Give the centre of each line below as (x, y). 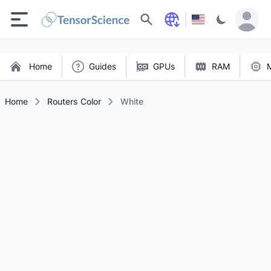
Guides (103, 66)
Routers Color (74, 101)
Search (162, 19)
